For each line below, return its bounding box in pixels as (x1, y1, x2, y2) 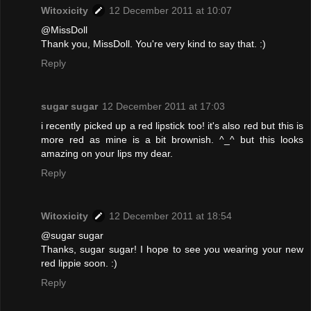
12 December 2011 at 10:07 (109, 5, 232, 17)
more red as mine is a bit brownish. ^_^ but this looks (41, 134, 303, 146)
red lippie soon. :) (41, 258, 117, 269)
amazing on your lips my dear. (41, 148, 173, 160)
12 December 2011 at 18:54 (109, 210, 232, 222)
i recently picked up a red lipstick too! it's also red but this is (41, 120, 303, 132)
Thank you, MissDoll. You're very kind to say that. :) (41, 38, 266, 50)
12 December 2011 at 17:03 (102, 101, 225, 112)
